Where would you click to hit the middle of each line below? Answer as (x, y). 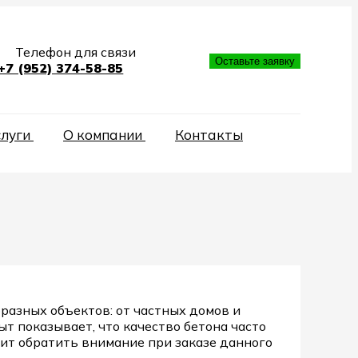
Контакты (209, 135)
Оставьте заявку (255, 61)
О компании (104, 135)
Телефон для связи (74, 52)
